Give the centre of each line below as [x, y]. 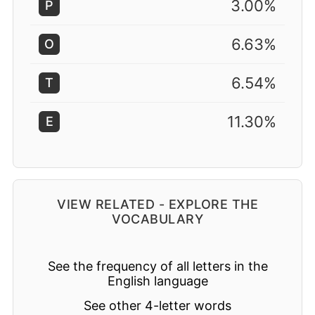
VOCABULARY [157, 219]
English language [157, 281]
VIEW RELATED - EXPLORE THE [157, 204]
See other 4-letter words [157, 306]
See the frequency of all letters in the [157, 266]
